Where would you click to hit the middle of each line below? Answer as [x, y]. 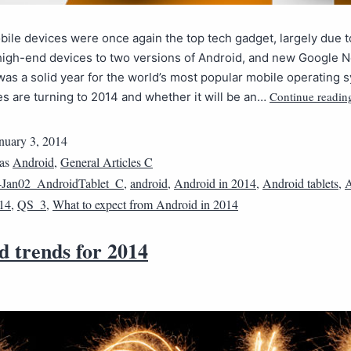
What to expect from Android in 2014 [145, 204]
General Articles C [107, 162]
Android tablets [300, 183]
